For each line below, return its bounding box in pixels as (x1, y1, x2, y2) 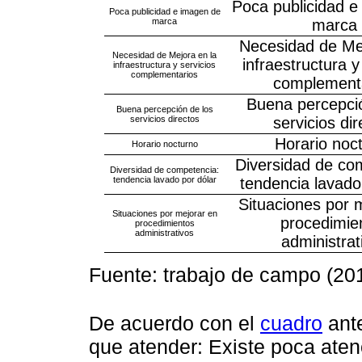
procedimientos (134, 217, 195, 228)
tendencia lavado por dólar (112, 174, 217, 184)
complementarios (131, 69, 198, 79)
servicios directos (129, 113, 200, 124)
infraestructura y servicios (113, 59, 216, 69)
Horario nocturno (131, 138, 198, 149)
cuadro (260, 312, 322, 335)
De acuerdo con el (89, 312, 260, 335)
